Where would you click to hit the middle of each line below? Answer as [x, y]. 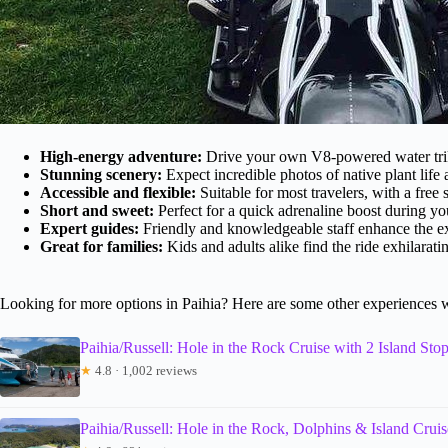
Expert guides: [89, 228]
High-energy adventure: [121, 156]
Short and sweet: [97, 210]
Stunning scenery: [101, 174]
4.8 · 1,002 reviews [144, 370]
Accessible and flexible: [118, 192]
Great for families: [101, 246]
